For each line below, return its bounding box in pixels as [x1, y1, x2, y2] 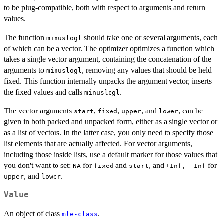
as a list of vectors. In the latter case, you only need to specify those [4, 128, 213, 137]
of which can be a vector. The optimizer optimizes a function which [4, 44, 214, 53]
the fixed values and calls [4, 87, 84, 96]
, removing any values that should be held [82, 65, 212, 74]
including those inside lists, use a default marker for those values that [4, 150, 217, 159]
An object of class [4, 209, 62, 218]
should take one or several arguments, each [82, 33, 218, 42]
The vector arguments [4, 106, 74, 115]
